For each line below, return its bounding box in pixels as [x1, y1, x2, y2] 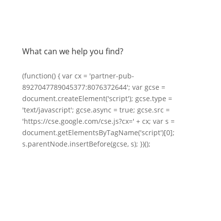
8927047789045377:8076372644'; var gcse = [22, 82, 165, 92]
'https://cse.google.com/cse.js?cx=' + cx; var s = [22, 116, 175, 126]
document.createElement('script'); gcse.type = [22, 94, 172, 103]
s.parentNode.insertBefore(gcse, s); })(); [22, 139, 150, 148]
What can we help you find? [22, 46, 123, 57]
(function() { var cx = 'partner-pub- [22, 71, 134, 80]
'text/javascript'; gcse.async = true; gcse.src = [22, 105, 170, 114]
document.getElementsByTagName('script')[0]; [22, 128, 175, 137]
